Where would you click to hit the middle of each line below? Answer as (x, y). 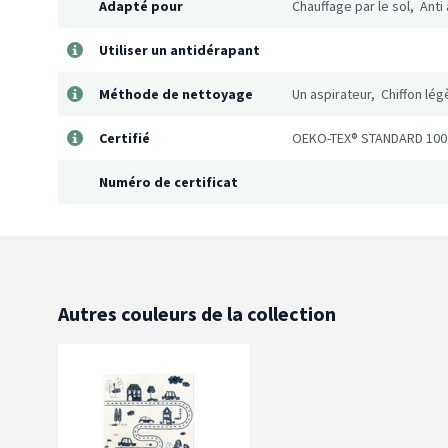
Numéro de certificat (168, 182)
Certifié (124, 138)
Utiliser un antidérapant (179, 50)
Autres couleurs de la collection (197, 314)
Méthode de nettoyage (176, 94)
